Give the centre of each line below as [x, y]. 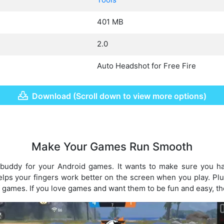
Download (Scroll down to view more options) [119, 96]
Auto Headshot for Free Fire [146, 65]
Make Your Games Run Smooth [112, 147]
